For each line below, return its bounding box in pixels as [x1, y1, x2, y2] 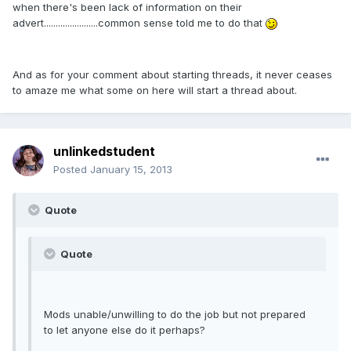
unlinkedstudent [53, 143, 155, 160]
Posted [53, 163, 90, 176]
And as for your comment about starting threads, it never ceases [13, 67, 332, 81]
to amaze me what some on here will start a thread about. [13, 83, 297, 96]
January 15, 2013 [90, 163, 172, 176]
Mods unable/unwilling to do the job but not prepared [44, 308, 306, 321]
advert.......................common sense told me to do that [13, 16, 266, 29]
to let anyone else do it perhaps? [44, 324, 205, 337]
